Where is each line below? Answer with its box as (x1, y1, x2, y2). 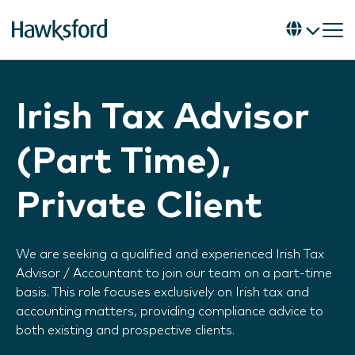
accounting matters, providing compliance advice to (16, 305, 323, 318)
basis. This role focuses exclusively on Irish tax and (16, 286, 309, 299)
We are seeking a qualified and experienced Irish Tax (16, 248, 324, 261)
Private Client (16, 188, 262, 225)
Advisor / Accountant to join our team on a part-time (16, 267, 332, 280)
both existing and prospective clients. (16, 324, 235, 337)
